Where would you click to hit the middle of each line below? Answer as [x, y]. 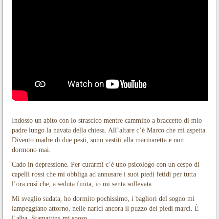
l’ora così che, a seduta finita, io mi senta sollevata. [82, 184]
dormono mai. [31, 150]
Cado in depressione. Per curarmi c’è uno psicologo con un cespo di [105, 165]
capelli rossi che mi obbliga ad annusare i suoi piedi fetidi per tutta [104, 175]
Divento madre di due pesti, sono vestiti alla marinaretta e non [98, 140]
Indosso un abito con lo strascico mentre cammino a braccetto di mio [107, 121]
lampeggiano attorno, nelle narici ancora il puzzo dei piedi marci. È [105, 209]
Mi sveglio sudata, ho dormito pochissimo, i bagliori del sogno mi [103, 199]
